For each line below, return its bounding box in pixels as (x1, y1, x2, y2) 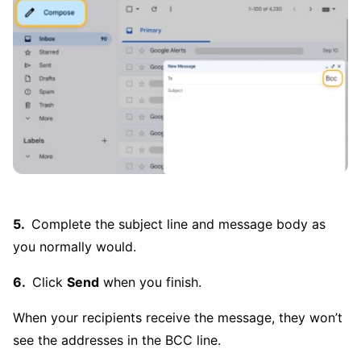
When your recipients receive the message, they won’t (13, 309, 342, 326)
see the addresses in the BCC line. (13, 331, 221, 348)
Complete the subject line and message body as (31, 215, 326, 232)
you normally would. (13, 238, 136, 255)
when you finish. (99, 273, 201, 290)
